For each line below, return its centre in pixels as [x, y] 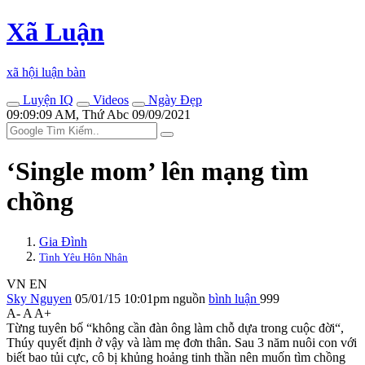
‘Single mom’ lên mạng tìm [158, 172]
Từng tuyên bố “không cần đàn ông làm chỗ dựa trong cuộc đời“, [175, 328]
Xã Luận [55, 32]
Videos [109, 99]
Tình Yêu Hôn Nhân [84, 257]
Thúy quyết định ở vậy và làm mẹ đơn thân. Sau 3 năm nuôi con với [182, 342]
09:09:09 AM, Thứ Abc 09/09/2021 [99, 114]
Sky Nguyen [39, 298]
